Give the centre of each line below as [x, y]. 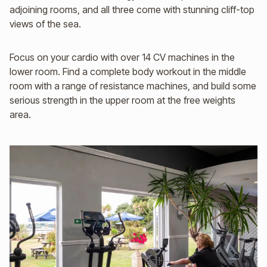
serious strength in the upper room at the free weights [122, 100]
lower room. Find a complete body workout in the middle [128, 72]
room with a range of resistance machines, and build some [133, 86]
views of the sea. [45, 24]
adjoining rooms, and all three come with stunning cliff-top [132, 10]
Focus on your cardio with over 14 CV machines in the [122, 57]
